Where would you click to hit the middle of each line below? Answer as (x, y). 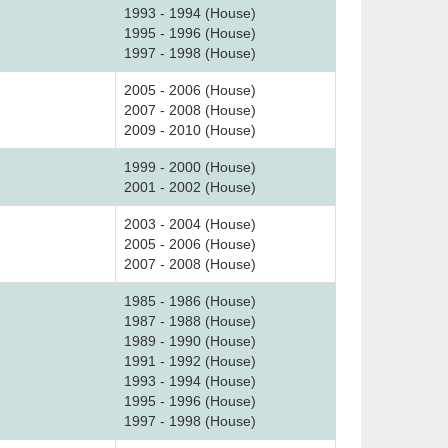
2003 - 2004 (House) (190, 224)
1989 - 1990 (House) (190, 341)
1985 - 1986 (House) (190, 301)
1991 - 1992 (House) (190, 361)
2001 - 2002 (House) (190, 187)
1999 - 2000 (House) (190, 167)
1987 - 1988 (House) (190, 321)
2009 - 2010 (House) (190, 130)
